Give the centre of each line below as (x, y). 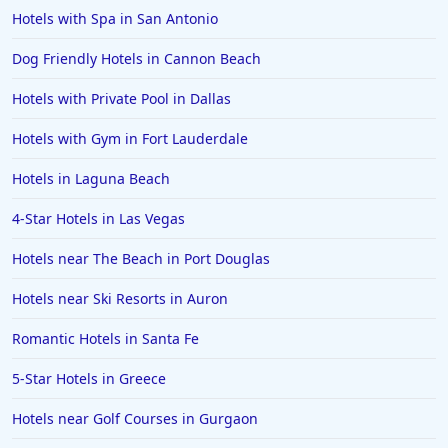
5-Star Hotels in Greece (89, 379)
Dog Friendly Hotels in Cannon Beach (136, 59)
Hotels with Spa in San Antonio (115, 19)
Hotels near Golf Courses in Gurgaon (135, 419)
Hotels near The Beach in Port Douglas (141, 259)
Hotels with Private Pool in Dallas (121, 99)
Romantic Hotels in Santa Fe (105, 339)
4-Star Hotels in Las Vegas (98, 219)
